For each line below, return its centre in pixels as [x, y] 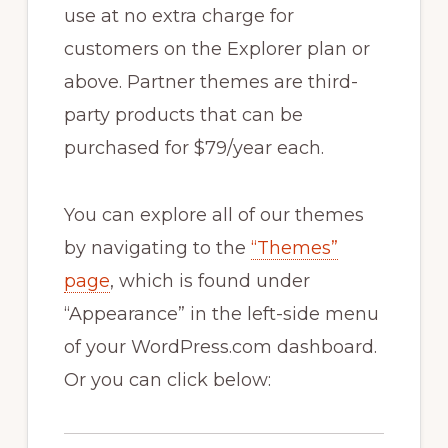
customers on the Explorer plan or [216, 49]
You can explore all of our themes [213, 215]
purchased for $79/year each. [193, 148]
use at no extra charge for [178, 16]
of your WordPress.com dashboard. [220, 347]
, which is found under [209, 281]
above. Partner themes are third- [210, 82]
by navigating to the [157, 248]
